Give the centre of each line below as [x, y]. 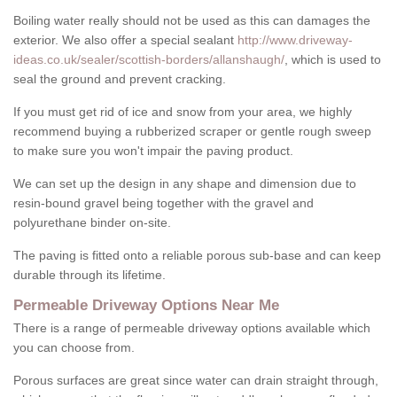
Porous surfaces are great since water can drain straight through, [196, 381]
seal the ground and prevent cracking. [120, 79]
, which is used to [333, 60]
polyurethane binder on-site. [92, 223]
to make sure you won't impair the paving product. [153, 151]
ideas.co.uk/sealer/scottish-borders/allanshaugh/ [149, 60]
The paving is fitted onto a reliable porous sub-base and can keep [197, 256]
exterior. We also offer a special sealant [125, 40]
